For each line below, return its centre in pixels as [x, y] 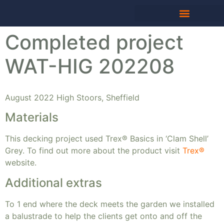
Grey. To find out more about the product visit [94, 151]
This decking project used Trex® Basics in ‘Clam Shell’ [107, 139]
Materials [32, 117]
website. [21, 163]
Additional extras [53, 182]
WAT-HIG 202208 [90, 66]
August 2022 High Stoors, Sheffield [72, 97]
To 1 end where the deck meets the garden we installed [110, 204]
